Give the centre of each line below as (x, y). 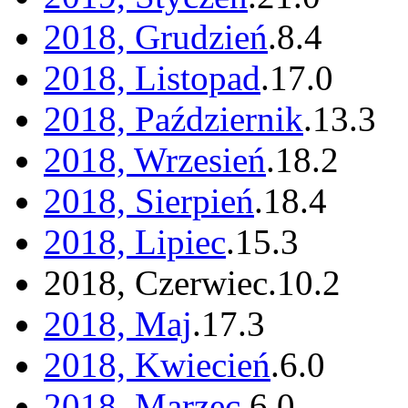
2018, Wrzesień (155, 160)
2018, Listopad (152, 78)
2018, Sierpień (149, 201)
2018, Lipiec (135, 242)
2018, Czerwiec (156, 283)
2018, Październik (173, 119)
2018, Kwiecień (157, 365)
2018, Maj (118, 324)
